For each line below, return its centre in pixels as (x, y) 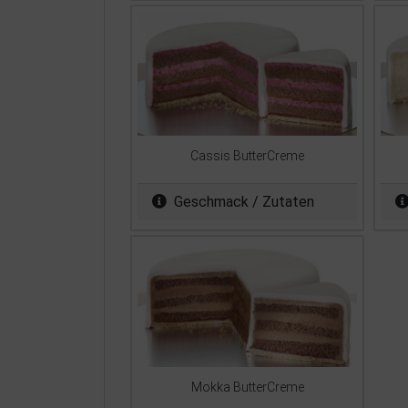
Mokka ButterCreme (247, 387)
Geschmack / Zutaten (244, 202)
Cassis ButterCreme (247, 155)
